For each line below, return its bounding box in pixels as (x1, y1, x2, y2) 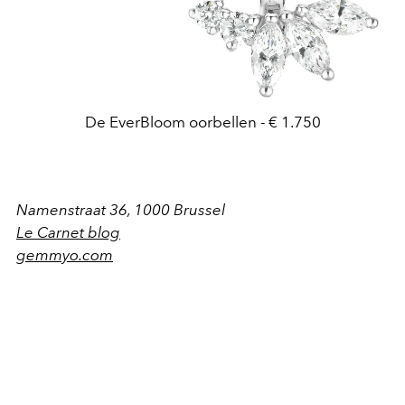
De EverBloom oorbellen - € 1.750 (84, 113, 321, 132)
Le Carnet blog (16, 223, 120, 242)
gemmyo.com (16, 246, 113, 265)
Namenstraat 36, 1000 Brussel (16, 201, 225, 220)
